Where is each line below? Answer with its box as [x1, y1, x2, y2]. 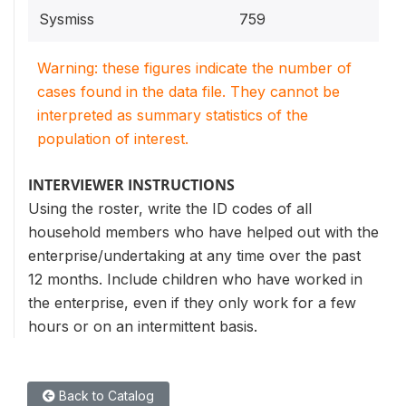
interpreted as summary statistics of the [37, 106, 308, 124]
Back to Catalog [55, 388, 154, 403]
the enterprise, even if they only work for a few [28, 294, 356, 312]
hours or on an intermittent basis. [28, 317, 257, 335]
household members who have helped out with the [28, 223, 379, 241]
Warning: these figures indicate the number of [37, 59, 352, 77]
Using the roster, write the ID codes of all [28, 199, 312, 217]
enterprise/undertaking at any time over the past [28, 246, 361, 265]
